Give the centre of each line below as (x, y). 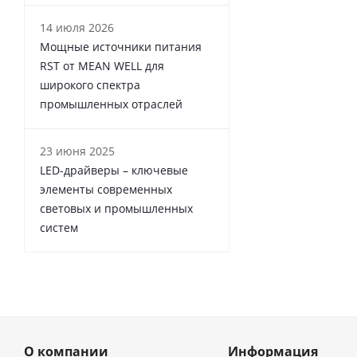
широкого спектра (90, 84)
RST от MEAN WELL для (102, 65)
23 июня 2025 (77, 151)
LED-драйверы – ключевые (114, 170)
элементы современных (106, 189)
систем (59, 227)
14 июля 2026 (77, 27)
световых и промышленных (116, 208)
